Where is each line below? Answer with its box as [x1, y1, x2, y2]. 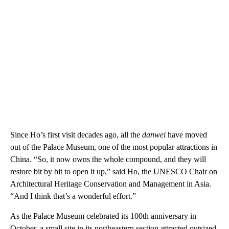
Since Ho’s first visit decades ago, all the [10, 130, 142, 139]
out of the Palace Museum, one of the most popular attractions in [10, 143, 217, 151]
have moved [166, 130, 207, 139]
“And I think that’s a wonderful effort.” [10, 192, 136, 200]
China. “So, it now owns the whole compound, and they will [10, 155, 206, 164]
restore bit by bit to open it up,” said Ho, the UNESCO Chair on [10, 167, 217, 176]
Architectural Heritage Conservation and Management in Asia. [10, 179, 211, 188]
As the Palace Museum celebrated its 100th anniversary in [10, 212, 196, 220]
